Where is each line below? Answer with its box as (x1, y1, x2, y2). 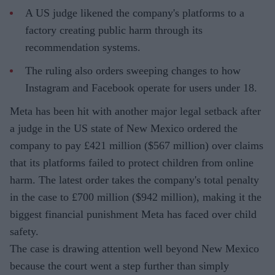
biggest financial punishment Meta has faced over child (10, 208, 257, 221)
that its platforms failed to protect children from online (10, 157, 254, 169)
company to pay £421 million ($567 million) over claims (10, 139, 263, 152)
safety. (10, 225, 39, 238)
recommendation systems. (25, 41, 141, 54)
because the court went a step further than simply (10, 260, 229, 273)
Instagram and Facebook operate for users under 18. (25, 82, 257, 95)
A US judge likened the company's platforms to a (25, 7, 244, 20)
